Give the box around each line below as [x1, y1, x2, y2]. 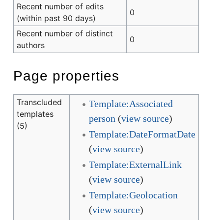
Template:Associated [88, 98, 173, 109]
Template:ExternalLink [88, 159, 182, 170]
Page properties [13, 68, 119, 84]
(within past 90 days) [17, 13, 96, 24]
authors [17, 40, 45, 51]
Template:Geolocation [88, 189, 178, 200]
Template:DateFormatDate [88, 128, 195, 139]
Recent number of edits [17, 1, 104, 12]
